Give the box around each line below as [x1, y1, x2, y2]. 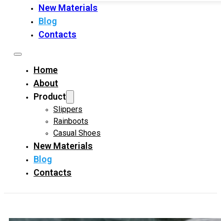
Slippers [53, 105, 82, 114]
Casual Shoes [53, 128, 101, 138]
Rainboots [53, 116, 88, 126]
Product [34, 91, 66, 102]
